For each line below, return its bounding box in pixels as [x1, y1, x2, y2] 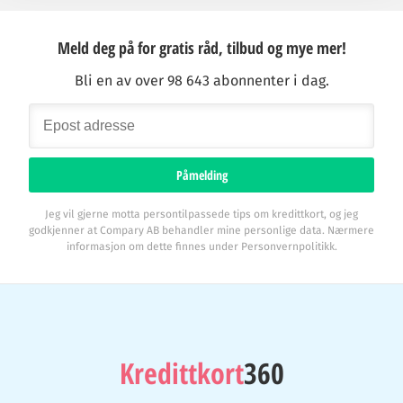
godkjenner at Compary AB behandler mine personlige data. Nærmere [29, 224, 374, 237]
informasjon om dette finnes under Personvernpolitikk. [66, 240, 337, 253]
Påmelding [175, 166, 228, 184]
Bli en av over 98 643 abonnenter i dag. [74, 72, 329, 89]
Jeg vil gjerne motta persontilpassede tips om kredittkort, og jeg [45, 208, 358, 220]
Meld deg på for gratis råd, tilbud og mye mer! [57, 37, 346, 58]
